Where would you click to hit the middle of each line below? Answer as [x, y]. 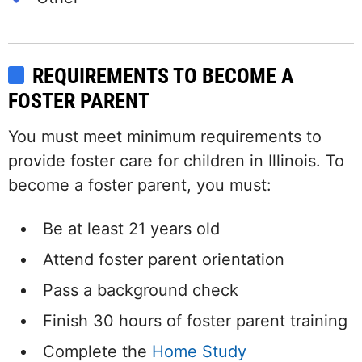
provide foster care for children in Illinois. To [176, 160]
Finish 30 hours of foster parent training [195, 320]
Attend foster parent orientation [164, 259]
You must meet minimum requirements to [165, 136]
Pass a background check [141, 290]
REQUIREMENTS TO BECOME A [163, 76]
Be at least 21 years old [131, 228]
